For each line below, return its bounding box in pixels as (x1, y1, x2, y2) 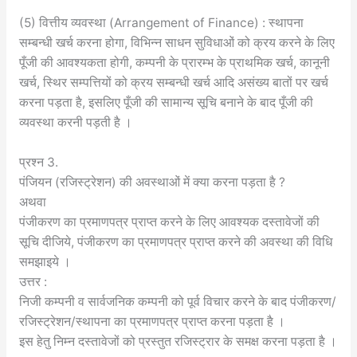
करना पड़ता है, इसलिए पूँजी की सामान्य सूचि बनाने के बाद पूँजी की (18, 94, 313, 110)
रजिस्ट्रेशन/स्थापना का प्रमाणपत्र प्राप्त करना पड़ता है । (18, 313, 285, 329)
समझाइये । (18, 253, 71, 269)
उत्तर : (18, 273, 47, 289)
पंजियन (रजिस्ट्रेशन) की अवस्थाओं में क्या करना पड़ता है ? (18, 174, 285, 190)
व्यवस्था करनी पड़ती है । (18, 114, 132, 130)
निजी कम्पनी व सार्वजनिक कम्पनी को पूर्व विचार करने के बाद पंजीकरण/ (18, 293, 336, 309)
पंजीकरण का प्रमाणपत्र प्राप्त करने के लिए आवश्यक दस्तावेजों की (18, 214, 320, 229)
